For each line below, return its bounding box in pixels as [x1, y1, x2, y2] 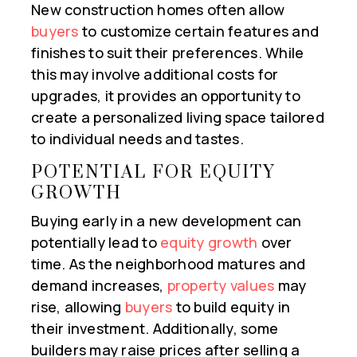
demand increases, [31, 276, 167, 296]
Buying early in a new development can [31, 211, 302, 231]
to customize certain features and [78, 22, 319, 41]
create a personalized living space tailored [31, 108, 324, 127]
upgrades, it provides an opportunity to [31, 86, 300, 106]
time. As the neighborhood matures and [31, 254, 306, 274]
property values [167, 276, 275, 296]
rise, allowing [31, 297, 125, 317]
